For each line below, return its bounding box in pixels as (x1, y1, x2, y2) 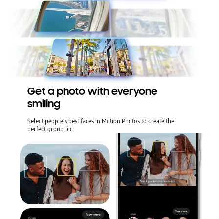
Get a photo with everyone (27, 85, 157, 98)
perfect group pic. (27, 125, 74, 133)
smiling (27, 97, 60, 110)
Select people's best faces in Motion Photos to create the (27, 117, 174, 126)
